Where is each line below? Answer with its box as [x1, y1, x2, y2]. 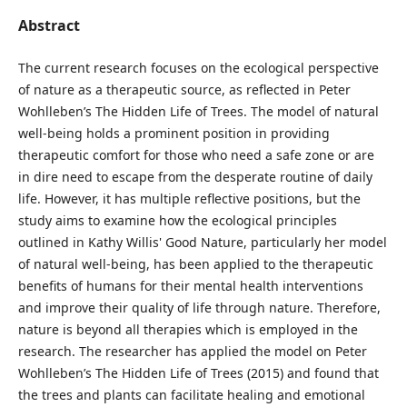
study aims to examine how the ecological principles [17, 211, 337, 229]
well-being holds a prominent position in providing [17, 124, 330, 142]
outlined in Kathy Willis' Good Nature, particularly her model [17, 233, 387, 251]
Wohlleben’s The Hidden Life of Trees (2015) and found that [17, 363, 379, 382]
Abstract [17, 15, 80, 35]
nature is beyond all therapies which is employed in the [17, 320, 358, 338]
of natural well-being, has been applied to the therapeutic [17, 254, 373, 273]
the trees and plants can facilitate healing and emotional [17, 385, 365, 403]
